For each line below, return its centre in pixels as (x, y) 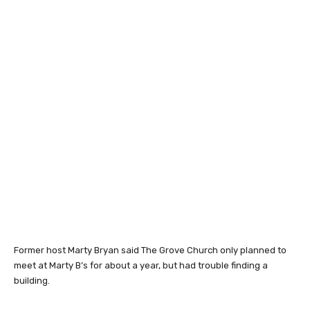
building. (32, 281)
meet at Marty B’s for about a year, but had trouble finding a (141, 266)
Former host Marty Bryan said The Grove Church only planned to (150, 250)
